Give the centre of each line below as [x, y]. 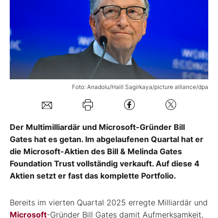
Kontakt [36, 93]
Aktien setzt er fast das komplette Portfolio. [93, 175]
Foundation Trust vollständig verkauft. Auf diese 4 [105, 163]
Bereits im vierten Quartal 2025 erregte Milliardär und [109, 202]
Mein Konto [57, 29]
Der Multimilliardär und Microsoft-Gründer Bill [97, 127]
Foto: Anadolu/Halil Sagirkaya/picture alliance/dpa [140, 87]
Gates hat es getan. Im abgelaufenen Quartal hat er [107, 139]
